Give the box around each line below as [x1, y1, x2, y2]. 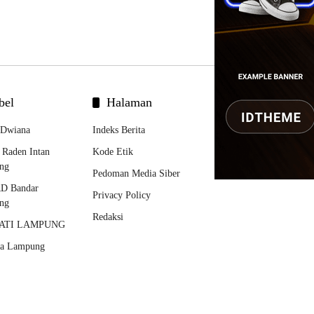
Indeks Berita [93, 125, 145, 135]
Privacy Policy [93, 190, 151, 200]
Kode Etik [93, 146, 133, 157]
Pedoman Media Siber [93, 168, 180, 179]
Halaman [107, 95, 152, 109]
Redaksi [93, 212, 123, 222]
